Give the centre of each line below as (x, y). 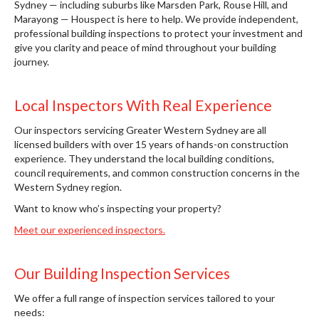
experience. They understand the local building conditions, (144, 158)
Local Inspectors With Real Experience (143, 105)
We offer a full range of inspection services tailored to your (145, 298)
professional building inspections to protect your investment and (158, 33)
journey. (32, 62)
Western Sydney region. (68, 187)
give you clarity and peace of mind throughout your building (145, 47)
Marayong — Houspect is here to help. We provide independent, (156, 19)
